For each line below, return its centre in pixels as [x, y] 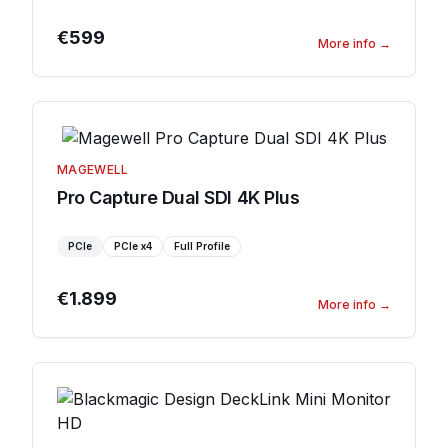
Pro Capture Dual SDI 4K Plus [178, 197]
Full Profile [202, 246]
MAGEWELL [93, 169]
